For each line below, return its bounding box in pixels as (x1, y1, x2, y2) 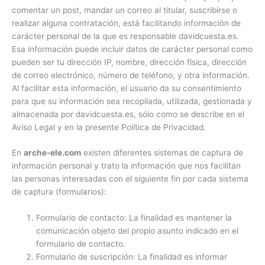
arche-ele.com (24, 148, 81, 158)
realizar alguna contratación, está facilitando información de (12, 18, 241, 28)
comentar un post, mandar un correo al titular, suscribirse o (12, 5, 237, 15)
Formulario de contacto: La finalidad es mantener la (36, 213, 232, 223)
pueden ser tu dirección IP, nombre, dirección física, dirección (12, 57, 247, 67)
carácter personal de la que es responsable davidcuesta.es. (12, 31, 239, 41)
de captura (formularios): (12, 187, 106, 197)
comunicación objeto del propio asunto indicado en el (36, 226, 239, 236)
